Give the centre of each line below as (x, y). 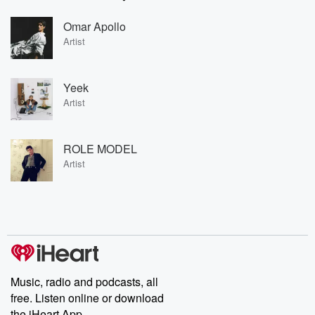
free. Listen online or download (87, 298)
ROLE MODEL (100, 148)
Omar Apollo (95, 26)
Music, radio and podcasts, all (84, 282)
